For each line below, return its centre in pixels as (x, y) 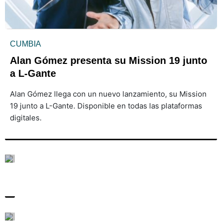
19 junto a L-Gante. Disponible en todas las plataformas (106, 106)
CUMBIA (25, 44)
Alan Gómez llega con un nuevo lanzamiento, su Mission (108, 94)
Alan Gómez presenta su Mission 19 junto (108, 60)
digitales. (26, 117)
